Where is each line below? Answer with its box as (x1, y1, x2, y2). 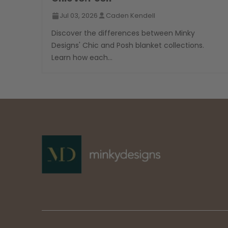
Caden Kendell (106, 11, 156, 21)
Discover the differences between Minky (51, 28, 195, 39)
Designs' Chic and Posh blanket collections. (51, 40, 205, 51)
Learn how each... (51, 52, 113, 63)
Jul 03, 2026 (60, 11, 98, 21)
